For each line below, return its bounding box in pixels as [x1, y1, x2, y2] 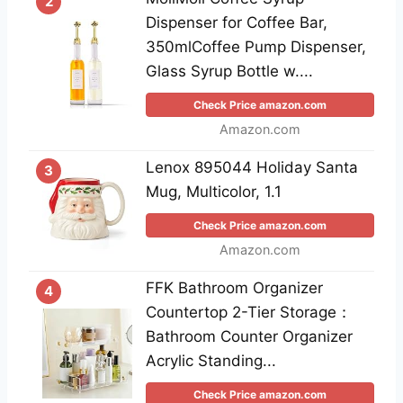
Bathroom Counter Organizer [146, 327, 353, 346]
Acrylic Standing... [146, 352, 276, 371]
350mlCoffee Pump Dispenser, [146, 38, 366, 57]
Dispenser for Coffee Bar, [146, 13, 327, 32]
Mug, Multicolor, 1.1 [146, 183, 282, 201]
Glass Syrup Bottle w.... [146, 62, 313, 81]
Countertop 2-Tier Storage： [146, 303, 352, 322]
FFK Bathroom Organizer [146, 279, 323, 298]
